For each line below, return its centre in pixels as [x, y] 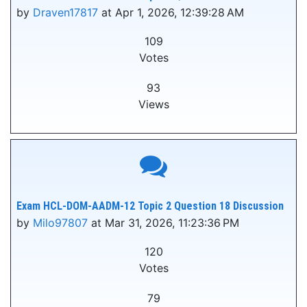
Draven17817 [65, 12]
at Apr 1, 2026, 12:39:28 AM [171, 12]
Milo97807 [60, 223]
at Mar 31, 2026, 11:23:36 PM [163, 223]
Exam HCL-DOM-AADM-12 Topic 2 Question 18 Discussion [150, 206]
